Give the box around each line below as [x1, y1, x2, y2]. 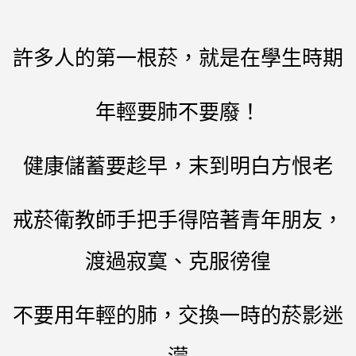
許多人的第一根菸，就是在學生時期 [13, 43, 343, 72]
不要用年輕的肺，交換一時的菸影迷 [13, 300, 343, 329]
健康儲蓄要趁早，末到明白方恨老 [23, 151, 333, 180]
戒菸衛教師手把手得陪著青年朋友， [13, 205, 343, 234]
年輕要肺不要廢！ [95, 97, 261, 126]
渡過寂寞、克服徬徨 [85, 246, 271, 275]
